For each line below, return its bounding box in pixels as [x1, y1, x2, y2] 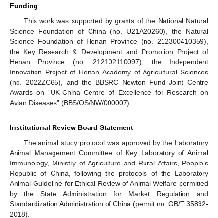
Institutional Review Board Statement [10, 123, 133, 131]
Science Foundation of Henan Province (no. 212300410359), [10, 37, 208, 45]
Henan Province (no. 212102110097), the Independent [10, 57, 208, 66]
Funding [10, 1, 38, 10]
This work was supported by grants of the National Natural [23, 17, 208, 25]
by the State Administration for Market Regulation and [10, 189, 208, 198]
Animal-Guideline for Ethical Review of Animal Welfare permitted [10, 179, 208, 187]
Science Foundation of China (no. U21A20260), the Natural [10, 27, 208, 35]
